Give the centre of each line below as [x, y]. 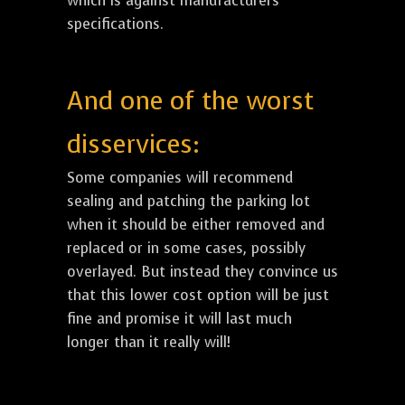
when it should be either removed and [196, 224]
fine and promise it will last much [179, 318]
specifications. [115, 24]
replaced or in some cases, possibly [186, 248]
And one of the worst [190, 100]
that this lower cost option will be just [198, 295]
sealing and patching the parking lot [188, 201]
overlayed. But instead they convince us [202, 271]
